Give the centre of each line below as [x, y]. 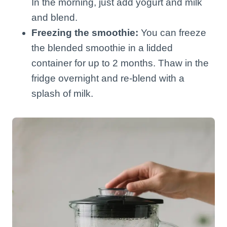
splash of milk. [62, 93]
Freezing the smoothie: [85, 32]
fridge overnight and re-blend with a [108, 78]
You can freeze [172, 32]
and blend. [54, 17]
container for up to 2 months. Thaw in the [120, 63]
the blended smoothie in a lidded [102, 48]
